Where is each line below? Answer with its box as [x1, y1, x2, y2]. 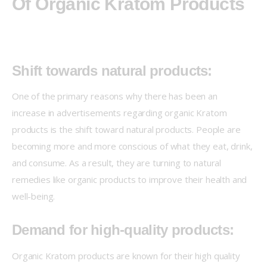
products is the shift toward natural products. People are [12, 123, 243, 136]
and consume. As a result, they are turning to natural [12, 157, 223, 169]
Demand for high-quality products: [12, 222, 234, 238]
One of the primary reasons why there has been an [12, 90, 220, 103]
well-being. [12, 190, 55, 203]
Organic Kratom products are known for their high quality [12, 249, 243, 262]
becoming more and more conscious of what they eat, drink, [12, 140, 255, 153]
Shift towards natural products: [12, 62, 212, 79]
